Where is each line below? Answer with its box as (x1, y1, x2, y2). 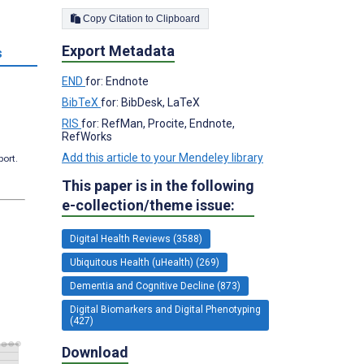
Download (62, 343, 128, 361)
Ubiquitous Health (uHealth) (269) (70, 256, 219, 268)
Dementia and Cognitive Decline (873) (70, 279, 240, 292)
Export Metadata (62, 41, 175, 59)
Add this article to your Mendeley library (62, 150, 263, 164)
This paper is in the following (62, 176, 254, 194)
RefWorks (62, 129, 112, 143)
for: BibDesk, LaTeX (101, 95, 200, 109)
